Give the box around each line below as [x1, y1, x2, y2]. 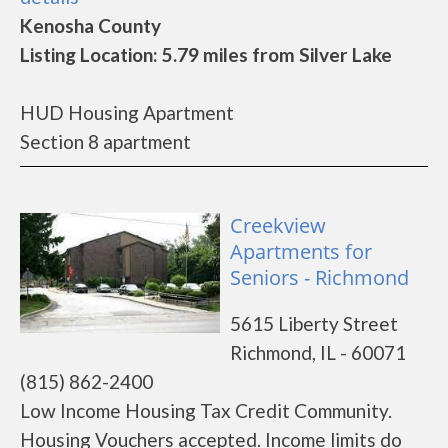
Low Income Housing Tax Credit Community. [20, 399, 392, 422]
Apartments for [230, 238, 372, 265]
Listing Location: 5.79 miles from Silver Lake [20, 43, 392, 66]
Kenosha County [20, 14, 161, 37]
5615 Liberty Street [230, 312, 398, 335]
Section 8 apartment [20, 130, 191, 153]
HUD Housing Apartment [20, 101, 234, 124]
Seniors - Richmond [230, 264, 409, 291]
